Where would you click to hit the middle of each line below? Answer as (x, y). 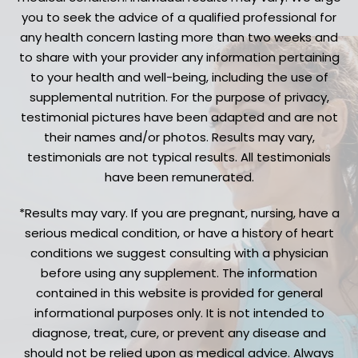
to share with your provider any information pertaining (179, 57)
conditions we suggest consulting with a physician (179, 253)
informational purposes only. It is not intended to (179, 312)
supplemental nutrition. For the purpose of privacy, (179, 97)
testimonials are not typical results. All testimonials (179, 157)
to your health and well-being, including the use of (179, 77)
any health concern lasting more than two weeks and (179, 37)
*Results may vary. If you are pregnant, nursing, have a (179, 213)
